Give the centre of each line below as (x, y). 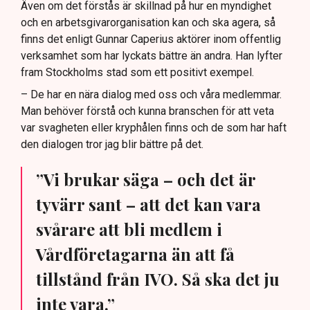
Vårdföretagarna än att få (135, 254)
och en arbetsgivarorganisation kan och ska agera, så (148, 23)
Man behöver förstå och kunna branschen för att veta (147, 111)
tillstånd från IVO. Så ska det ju (158, 279)
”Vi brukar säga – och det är (146, 180)
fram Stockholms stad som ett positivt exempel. (137, 73)
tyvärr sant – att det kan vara (148, 204)
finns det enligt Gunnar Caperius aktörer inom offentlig (151, 39)
